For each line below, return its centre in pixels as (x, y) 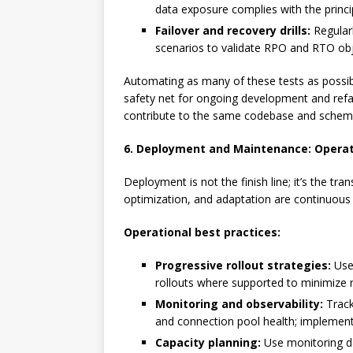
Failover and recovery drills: (233, 30)
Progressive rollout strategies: (243, 265)
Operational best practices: (202, 232)
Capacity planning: (208, 342)
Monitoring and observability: (239, 304)
